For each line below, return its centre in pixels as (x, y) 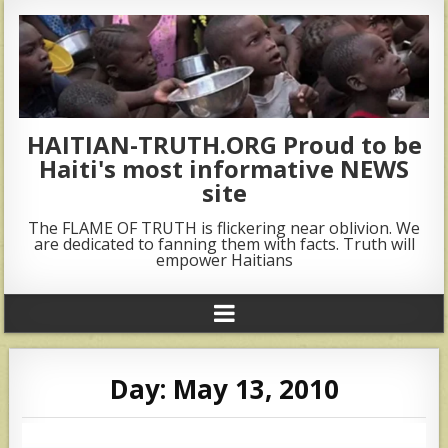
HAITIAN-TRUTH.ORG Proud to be (224, 144)
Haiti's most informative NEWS (224, 168)
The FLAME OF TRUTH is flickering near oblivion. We (224, 227)
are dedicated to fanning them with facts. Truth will (224, 243)
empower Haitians (224, 259)
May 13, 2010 (255, 388)
